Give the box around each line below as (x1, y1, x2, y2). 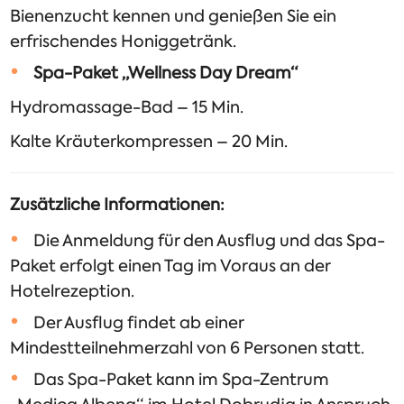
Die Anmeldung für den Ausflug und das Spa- (33, 230, 386, 252)
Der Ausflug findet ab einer (33, 312, 244, 335)
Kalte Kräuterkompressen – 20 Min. (10, 131, 289, 153)
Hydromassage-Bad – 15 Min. (10, 96, 244, 119)
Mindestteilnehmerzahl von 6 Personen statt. (10, 337, 365, 360)
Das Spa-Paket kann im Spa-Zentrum (33, 369, 330, 391)
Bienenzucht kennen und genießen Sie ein (10, 5, 337, 28)
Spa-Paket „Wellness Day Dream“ (33, 62, 299, 85)
